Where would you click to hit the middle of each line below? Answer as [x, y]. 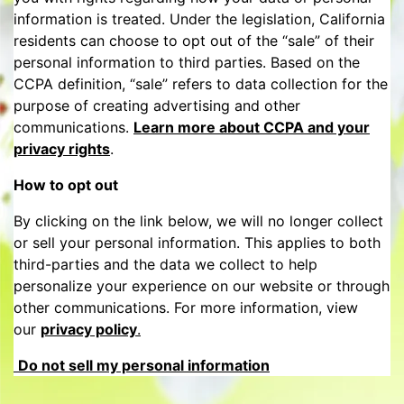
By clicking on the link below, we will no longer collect [198, 221]
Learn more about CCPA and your [252, 127]
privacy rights [62, 149]
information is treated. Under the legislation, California [199, 19]
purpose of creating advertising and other [157, 106]
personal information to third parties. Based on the [187, 62]
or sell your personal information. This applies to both [197, 243]
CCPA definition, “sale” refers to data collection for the [201, 84]
